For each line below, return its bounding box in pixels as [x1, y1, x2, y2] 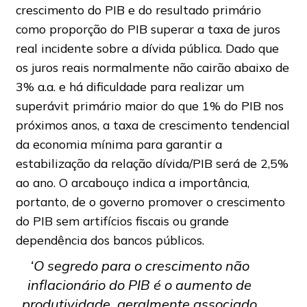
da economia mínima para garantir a [15, 136, 222, 152]
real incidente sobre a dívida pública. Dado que [15, 40, 279, 56]
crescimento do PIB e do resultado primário [15, 2, 261, 18]
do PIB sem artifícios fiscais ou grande [15, 213, 229, 229]
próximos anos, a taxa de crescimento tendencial [15, 117, 290, 133]
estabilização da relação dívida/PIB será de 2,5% [15, 156, 288, 171]
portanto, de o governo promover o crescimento [15, 194, 285, 210]
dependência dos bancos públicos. [15, 232, 204, 248]
